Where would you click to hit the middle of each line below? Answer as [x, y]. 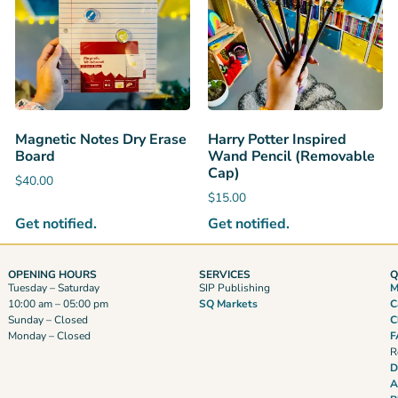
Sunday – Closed [48, 320]
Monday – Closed [49, 336]
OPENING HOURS [52, 275]
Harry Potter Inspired [277, 140]
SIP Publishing [235, 288]
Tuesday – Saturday [53, 288]
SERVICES [225, 275]
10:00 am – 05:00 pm [58, 304]
